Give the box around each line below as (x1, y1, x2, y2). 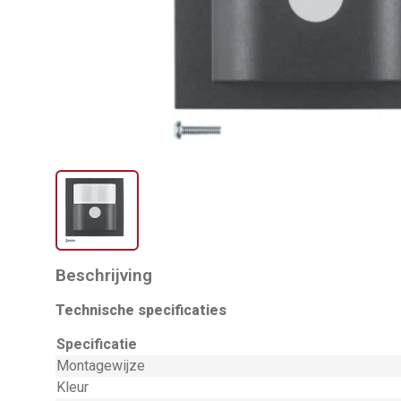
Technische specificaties (55, 302, 226, 319)
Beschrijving (55, 265, 152, 286)
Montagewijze (56, 357, 145, 374)
